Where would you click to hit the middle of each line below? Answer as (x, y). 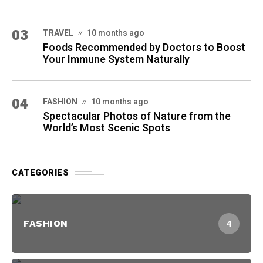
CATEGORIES (40, 173)
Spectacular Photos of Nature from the (137, 117)
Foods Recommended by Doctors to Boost (144, 48)
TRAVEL (58, 33)
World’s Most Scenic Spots (107, 129)
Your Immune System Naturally (116, 60)
